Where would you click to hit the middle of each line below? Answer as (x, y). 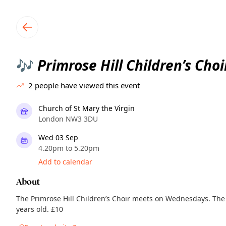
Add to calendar (65, 162)
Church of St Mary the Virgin (87, 108)
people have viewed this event (87, 85)
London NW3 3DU (68, 119)
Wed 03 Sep (58, 137)
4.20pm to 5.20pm (69, 148)
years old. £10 (40, 209)
